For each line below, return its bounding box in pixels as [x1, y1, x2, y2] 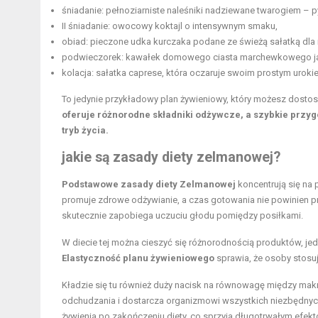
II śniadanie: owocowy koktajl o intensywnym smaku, [62, 20, 278, 31]
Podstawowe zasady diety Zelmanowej [62, 178, 236, 190]
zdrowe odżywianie [98, 194, 177, 205]
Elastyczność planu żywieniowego [62, 252, 214, 263]
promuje [62, 194, 98, 205]
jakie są [62, 148, 113, 165]
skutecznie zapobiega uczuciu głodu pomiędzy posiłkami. [62, 209, 303, 221]
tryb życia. [62, 124, 109, 136]
